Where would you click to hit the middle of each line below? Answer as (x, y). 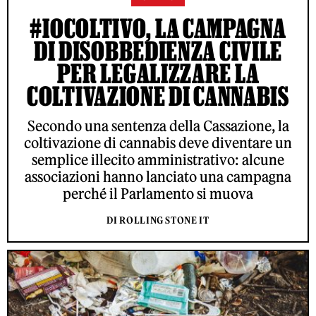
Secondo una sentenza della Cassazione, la (158, 126)
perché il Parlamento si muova (158, 193)
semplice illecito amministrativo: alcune (158, 159)
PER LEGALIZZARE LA (158, 73)
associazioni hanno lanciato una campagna (158, 176)
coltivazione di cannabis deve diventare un (158, 142)
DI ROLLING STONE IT (158, 220)
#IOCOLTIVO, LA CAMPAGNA (158, 28)
